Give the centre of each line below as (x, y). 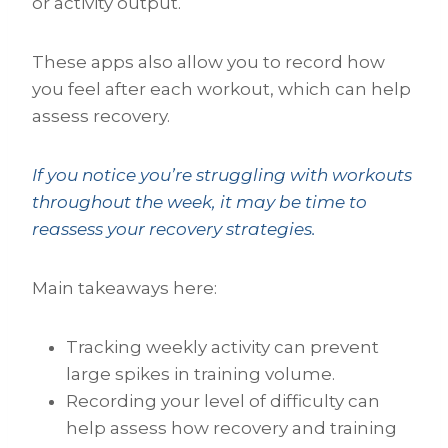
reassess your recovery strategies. (174, 229)
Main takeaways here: (124, 288)
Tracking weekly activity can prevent (222, 347)
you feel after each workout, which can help (221, 89)
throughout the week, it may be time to (199, 202)
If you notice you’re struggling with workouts (222, 175)
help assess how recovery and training (231, 428)
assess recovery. (101, 116)
